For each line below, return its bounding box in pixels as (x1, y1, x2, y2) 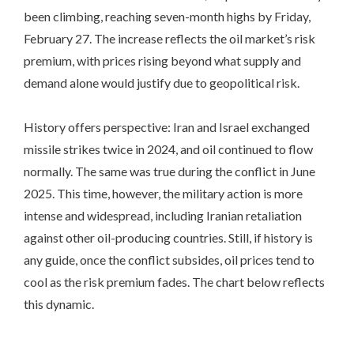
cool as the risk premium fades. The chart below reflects (24, 273, 325, 289)
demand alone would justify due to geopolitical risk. (24, 74, 299, 90)
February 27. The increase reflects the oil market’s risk (24, 30, 315, 46)
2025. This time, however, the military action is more (24, 185, 303, 201)
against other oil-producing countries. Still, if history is (24, 229, 313, 245)
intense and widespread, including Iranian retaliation (24, 207, 302, 223)
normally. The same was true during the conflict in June (24, 163, 315, 179)
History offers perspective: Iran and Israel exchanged (24, 119, 310, 134)
